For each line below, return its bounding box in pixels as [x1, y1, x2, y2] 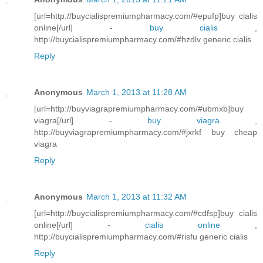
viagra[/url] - [34, 116, 147, 126]
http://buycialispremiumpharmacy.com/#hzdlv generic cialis [34, 35, 251, 45]
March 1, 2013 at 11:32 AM [86, 192, 187, 202]
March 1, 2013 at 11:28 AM [86, 87, 187, 97]
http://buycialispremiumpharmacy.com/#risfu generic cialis [34, 232, 248, 242]
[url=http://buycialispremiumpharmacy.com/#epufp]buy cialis [34, 11, 257, 21]
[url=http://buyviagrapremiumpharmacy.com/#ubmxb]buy [34, 104, 244, 114]
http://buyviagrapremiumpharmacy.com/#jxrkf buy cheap [34, 127, 257, 137]
